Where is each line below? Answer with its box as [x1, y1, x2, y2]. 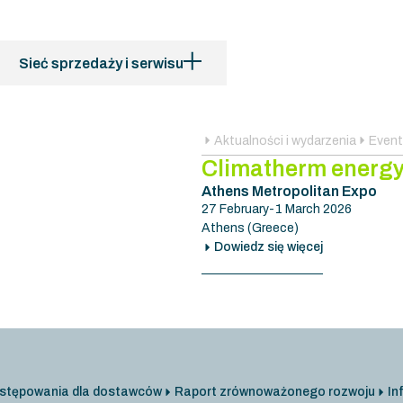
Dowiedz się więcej [214, 239, 323, 254]
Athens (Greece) [201, 220, 299, 235]
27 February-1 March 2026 [201, 201, 352, 216]
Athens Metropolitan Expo [201, 183, 377, 199]
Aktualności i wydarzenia [214, 133, 356, 148]
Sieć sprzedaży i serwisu [19, 56, 184, 71]
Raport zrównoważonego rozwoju [174, 384, 375, 399]
